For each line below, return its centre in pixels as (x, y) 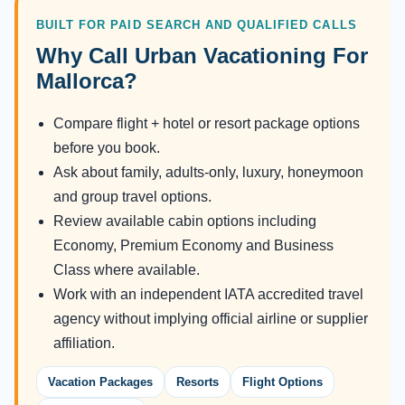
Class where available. (127, 270)
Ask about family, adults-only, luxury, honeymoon (208, 173)
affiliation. (84, 344)
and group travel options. (132, 197)
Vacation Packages (100, 382)
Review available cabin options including (185, 221)
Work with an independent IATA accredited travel (208, 295)
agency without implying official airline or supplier (211, 319)
